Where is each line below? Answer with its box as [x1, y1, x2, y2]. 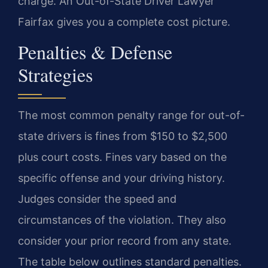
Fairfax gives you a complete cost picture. [18, 15, 230, 28]
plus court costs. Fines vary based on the [18, 151, 227, 164]
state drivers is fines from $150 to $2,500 [18, 130, 227, 143]
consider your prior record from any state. [18, 234, 232, 248]
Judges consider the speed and [18, 193, 176, 206]
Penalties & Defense [18, 39, 172, 65]
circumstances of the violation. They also [18, 214, 226, 227]
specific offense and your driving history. [18, 172, 225, 185]
